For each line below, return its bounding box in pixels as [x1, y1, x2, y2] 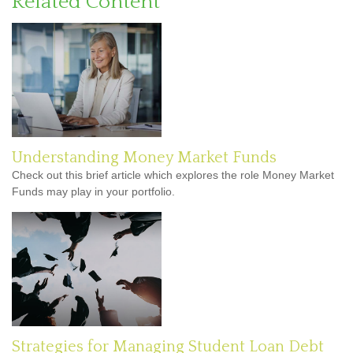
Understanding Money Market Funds [12, 149, 277, 167]
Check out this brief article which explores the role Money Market [12, 169, 334, 182]
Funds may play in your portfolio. [12, 185, 175, 199]
